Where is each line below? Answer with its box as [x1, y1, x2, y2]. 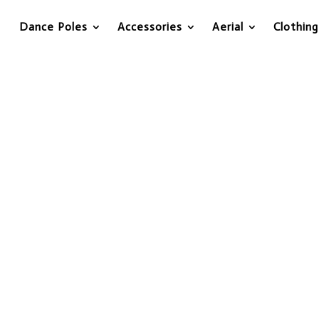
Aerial [212, 20, 244, 33]
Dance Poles [19, 20, 88, 33]
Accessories [117, 20, 182, 33]
